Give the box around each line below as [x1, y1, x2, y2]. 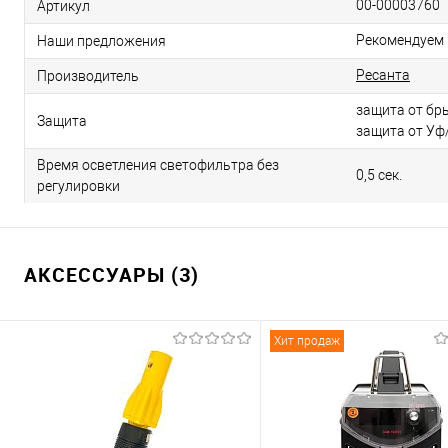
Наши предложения [37, 32, 166, 49]
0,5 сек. [356, 167, 402, 183]
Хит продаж [274, 334, 340, 348]
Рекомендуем [356, 32, 444, 48]
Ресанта [356, 67, 410, 83]
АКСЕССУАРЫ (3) [24, 261, 199, 288]
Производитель [37, 67, 139, 84]
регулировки [37, 178, 120, 194]
